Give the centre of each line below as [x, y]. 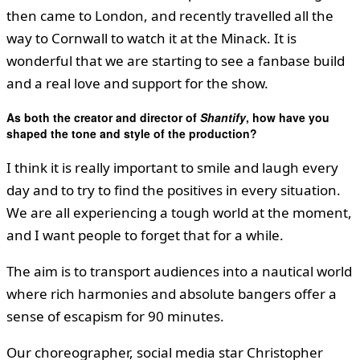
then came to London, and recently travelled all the [170, 15]
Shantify [223, 118]
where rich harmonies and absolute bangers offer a [172, 293]
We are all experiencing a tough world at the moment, [179, 212]
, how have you [288, 118]
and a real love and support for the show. [137, 83]
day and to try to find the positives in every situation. [174, 190]
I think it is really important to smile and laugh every [172, 167]
